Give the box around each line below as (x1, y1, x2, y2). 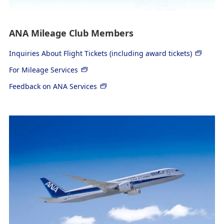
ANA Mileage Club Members (8, 26, 133, 39)
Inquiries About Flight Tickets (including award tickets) (8, 48, 192, 58)
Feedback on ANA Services (8, 81, 97, 91)
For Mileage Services (8, 64, 78, 74)
